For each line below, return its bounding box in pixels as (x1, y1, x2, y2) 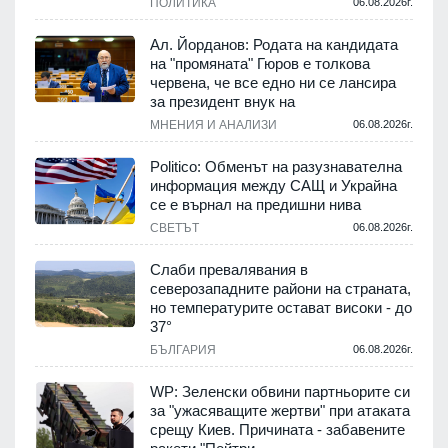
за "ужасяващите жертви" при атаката (150, 401, 410, 419)
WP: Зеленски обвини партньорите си (150, 382, 410, 400)
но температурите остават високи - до (150, 298, 412, 316)
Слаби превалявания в (150, 260, 308, 278)
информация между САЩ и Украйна (150, 176, 397, 194)
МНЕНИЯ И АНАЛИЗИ (150, 117, 277, 132)
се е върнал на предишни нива (150, 195, 361, 213)
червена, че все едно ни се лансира (150, 73, 396, 91)
